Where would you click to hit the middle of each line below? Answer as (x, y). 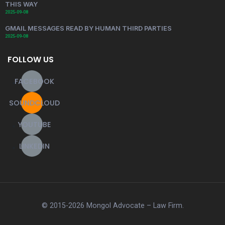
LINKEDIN (34, 146)
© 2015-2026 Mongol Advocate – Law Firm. (113, 206)
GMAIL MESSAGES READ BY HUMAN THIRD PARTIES (88, 28)
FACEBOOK (34, 81)
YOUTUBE (34, 124)
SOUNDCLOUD (34, 103)
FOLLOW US (31, 60)
